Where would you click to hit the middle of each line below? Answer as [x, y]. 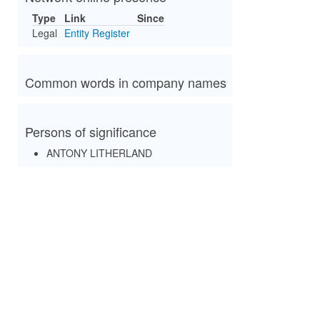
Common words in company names [126, 82]
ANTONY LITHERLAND [99, 153]
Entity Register [97, 33]
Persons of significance [91, 131]
